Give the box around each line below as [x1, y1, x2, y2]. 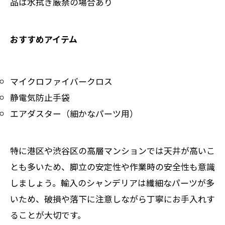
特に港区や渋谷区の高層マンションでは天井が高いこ [10, 144, 215, 157]
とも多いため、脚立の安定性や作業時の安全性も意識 [10, 160, 215, 173]
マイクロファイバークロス [10, 74, 113, 87]
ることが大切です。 [10, 208, 86, 221]
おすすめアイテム [10, 32, 77, 45]
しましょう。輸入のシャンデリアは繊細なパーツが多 [10, 176, 214, 189]
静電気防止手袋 [10, 90, 70, 103]
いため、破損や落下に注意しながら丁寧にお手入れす [10, 192, 215, 205]
